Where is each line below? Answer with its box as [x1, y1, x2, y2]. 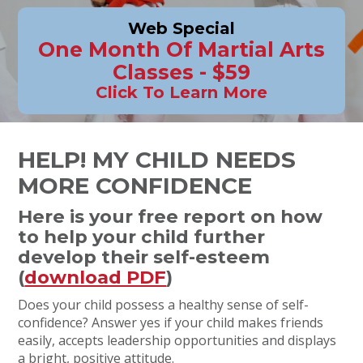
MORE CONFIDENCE [18, 172, 253, 199]
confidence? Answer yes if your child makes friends [18, 314, 324, 331]
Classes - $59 [112, 60, 250, 84]
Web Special [127, 19, 235, 38]
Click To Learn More [95, 83, 267, 102]
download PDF [24, 266, 167, 288]
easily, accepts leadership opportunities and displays [18, 331, 337, 349]
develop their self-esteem [18, 246, 271, 268]
